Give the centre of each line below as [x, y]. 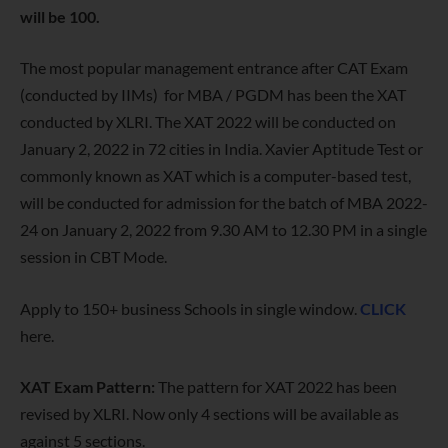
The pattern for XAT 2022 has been [277, 387]
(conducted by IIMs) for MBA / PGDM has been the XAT [213, 95]
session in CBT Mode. [93, 257]
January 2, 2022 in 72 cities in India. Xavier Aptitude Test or [221, 149]
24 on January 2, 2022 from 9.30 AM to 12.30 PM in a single [223, 230]
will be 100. [60, 16]
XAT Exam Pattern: [89, 387]
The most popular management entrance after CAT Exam [214, 68]
